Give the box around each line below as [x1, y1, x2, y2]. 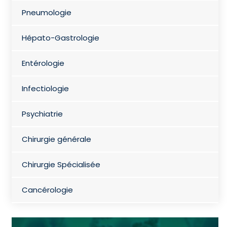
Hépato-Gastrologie [21, 32, 99, 43]
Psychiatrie [21, 108, 63, 119]
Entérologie [21, 57, 64, 68]
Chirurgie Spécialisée [21, 159, 100, 170]
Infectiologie [21, 83, 69, 94]
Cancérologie [21, 184, 73, 195]
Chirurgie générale [21, 133, 91, 144]
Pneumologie [21, 7, 71, 18]
